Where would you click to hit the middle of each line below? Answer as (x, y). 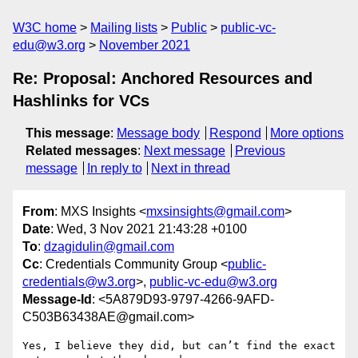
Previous (260, 151)
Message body (158, 133)
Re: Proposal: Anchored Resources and (163, 78)
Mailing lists (124, 28)
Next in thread (191, 168)
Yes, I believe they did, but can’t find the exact (179, 346)
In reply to (114, 168)
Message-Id (57, 300)
